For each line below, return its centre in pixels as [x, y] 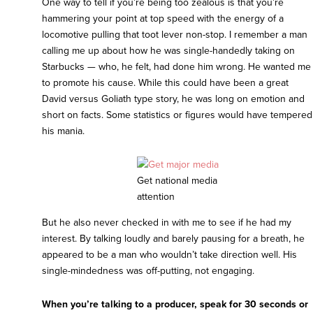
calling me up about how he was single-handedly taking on [168, 51]
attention [155, 197]
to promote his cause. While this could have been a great [165, 83]
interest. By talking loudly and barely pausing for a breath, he [173, 239]
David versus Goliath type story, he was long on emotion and [173, 99]
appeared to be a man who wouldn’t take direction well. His [169, 255]
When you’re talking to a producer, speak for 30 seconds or [175, 305]
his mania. [63, 131]
